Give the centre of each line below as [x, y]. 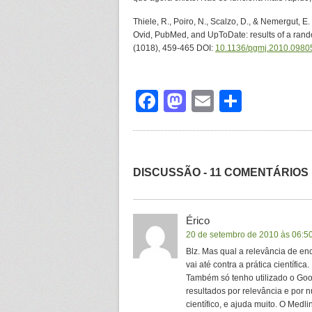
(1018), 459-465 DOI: [174, 48]
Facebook [208, 101]
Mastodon [235, 101]
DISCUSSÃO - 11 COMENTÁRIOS [221, 172]
